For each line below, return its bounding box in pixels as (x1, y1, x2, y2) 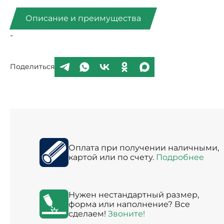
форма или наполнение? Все (68, 199, 190, 209)
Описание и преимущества (25, 13, 141, 23)
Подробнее (155, 152, 204, 162)
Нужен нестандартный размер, (68, 189, 199, 199)
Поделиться (10, 62, 54, 71)
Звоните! (107, 208, 145, 218)
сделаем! (68, 208, 108, 218)
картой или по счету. (68, 152, 156, 162)
